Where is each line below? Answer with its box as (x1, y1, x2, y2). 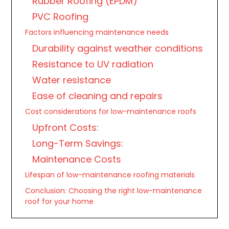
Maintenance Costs (32, 153, 122, 166)
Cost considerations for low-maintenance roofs (25, 106, 197, 117)
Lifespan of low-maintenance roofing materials (25, 170, 195, 180)
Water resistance (32, 74, 111, 86)
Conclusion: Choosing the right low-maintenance (25, 186, 202, 196)
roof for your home (25, 196, 94, 207)
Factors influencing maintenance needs (25, 27, 169, 37)
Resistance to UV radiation (32, 58, 154, 71)
